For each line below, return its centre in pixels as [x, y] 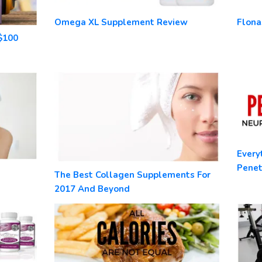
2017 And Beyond [92, 189]
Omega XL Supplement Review [121, 22]
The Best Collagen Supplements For [132, 175]
